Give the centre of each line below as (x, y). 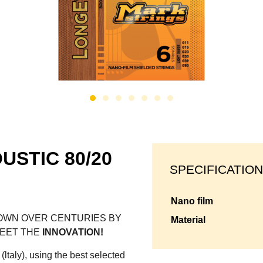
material (192, 220)
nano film (195, 201)
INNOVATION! (73, 232)
